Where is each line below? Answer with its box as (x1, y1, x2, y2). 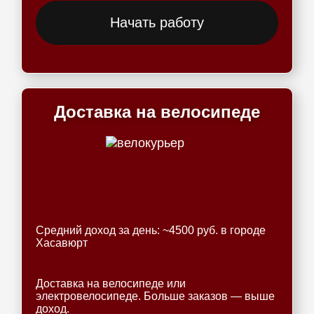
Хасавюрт (36, 237, 88, 249)
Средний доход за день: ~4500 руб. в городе (36, 224, 266, 236)
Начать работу (110, 15, 204, 30)
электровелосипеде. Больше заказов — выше (36, 290, 275, 302)
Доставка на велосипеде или (36, 278, 186, 289)
